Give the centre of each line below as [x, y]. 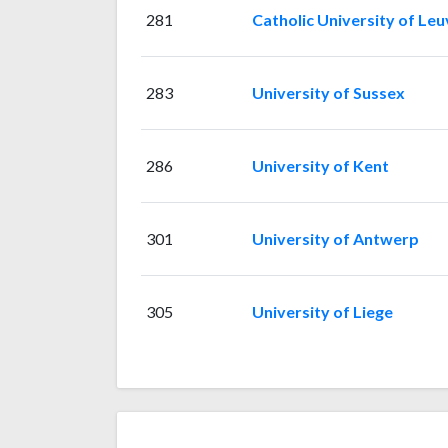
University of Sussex [328, 93]
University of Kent [320, 166]
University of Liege [322, 312]
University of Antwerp [335, 239]
